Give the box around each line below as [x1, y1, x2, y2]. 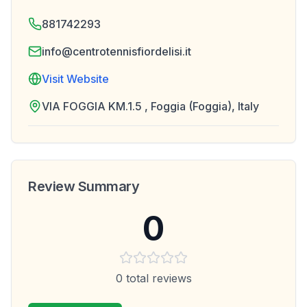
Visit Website [42, 72, 109, 86]
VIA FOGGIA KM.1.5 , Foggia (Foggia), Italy [42, 99, 259, 113]
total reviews [122, 271, 192, 285]
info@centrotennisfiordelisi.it [42, 45, 191, 58]
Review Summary [28, 178, 139, 195]
